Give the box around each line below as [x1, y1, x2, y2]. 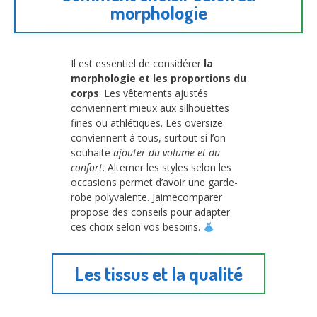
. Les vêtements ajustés [99, 86, 208, 100]
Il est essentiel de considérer [71, 57, 204, 71]
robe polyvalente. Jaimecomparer [71, 190, 222, 204]
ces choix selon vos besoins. [71, 220, 203, 234]
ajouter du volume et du [113, 146, 220, 160]
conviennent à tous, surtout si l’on [71, 131, 226, 145]
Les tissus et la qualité [74, 261, 243, 285]
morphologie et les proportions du [71, 71, 246, 86]
